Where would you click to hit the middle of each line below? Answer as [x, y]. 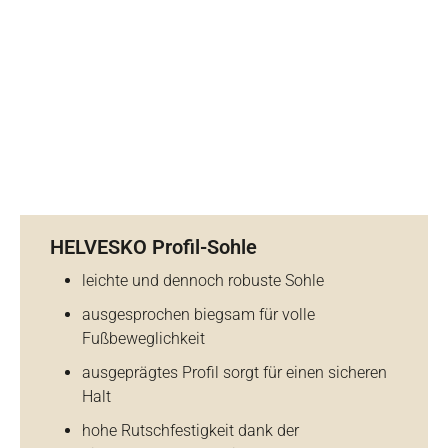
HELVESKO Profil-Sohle [153, 246]
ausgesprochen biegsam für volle [198, 314]
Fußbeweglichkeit [143, 338]
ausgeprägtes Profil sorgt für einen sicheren [234, 372]
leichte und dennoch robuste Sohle [203, 280]
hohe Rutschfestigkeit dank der [190, 430]
